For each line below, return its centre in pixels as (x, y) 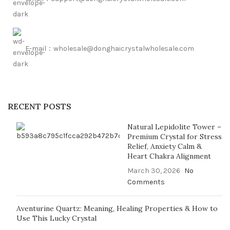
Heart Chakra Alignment (169, 156)
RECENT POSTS (40, 106)
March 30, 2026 (154, 170)
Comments (146, 182)
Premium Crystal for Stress (174, 136)
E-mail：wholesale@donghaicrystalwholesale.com (110, 48)
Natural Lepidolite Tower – (174, 127)
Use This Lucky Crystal (56, 218)
